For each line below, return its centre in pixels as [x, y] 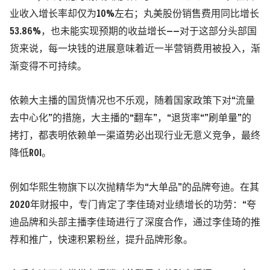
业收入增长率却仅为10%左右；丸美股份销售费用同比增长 [134, 14]
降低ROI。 [30, 153]
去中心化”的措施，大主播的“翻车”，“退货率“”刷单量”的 [130, 118]
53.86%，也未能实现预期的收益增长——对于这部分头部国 [133, 31]
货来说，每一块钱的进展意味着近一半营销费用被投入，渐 [135, 49]
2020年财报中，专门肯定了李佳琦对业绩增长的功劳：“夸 [133, 205]
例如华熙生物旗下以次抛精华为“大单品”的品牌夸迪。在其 [134, 187]
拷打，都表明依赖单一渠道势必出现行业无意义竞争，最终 [135, 136]
